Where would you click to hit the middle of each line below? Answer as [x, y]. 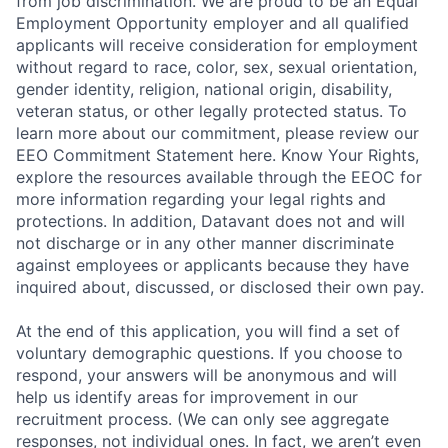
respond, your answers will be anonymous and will [206, 375]
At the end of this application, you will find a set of [208, 331]
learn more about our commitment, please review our [217, 133]
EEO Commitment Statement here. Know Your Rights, [217, 155]
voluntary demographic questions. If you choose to [209, 353]
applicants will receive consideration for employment [217, 45]
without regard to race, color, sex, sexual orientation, [216, 67]
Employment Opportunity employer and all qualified [212, 23]
